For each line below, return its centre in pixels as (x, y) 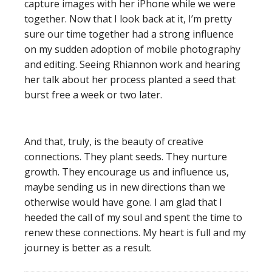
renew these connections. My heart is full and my (135, 233)
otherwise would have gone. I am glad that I (123, 202)
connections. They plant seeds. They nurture (126, 157)
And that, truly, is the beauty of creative (114, 141)
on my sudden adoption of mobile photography (132, 49)
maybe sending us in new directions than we (125, 187)
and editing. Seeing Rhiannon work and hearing (132, 64)
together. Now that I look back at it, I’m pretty (128, 19)
